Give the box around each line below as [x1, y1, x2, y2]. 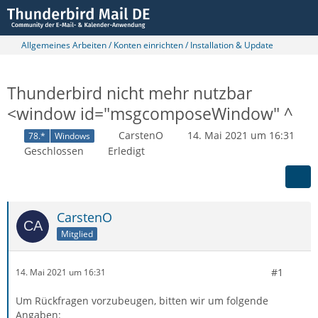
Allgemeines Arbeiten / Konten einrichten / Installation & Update [21, 39, 273, 51]
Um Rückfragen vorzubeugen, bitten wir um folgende [16, 293, 268, 307]
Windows [55, 129, 90, 142]
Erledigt [108, 143, 145, 158]
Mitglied [61, 227, 93, 240]
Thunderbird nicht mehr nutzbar [7, 82, 252, 104]
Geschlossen [24, 143, 84, 158]
